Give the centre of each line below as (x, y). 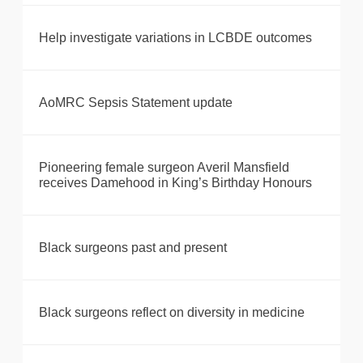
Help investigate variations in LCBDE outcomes (175, 38)
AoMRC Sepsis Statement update (136, 103)
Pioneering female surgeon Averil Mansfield (164, 168)
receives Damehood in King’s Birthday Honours (175, 183)
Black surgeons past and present (133, 248)
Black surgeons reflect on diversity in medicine (172, 313)
